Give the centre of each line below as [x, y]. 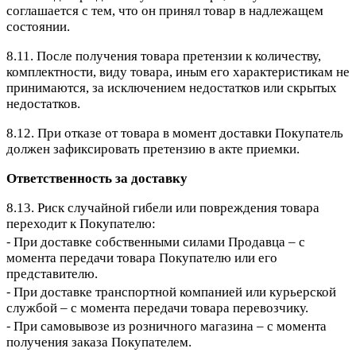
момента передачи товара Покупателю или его [142, 258]
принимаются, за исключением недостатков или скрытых [172, 88]
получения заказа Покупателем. [99, 342]
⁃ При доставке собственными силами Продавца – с [156, 242]
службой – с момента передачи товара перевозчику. [157, 308]
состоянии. [38, 27]
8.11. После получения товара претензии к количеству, [164, 56]
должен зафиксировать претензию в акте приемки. [153, 149]
